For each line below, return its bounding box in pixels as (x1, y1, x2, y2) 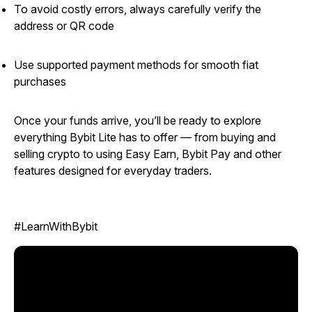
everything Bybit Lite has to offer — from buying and (14, 130, 276, 145)
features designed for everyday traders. (14, 164, 212, 178)
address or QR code (14, 19, 114, 33)
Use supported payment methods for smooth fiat (14, 58, 258, 72)
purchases (14, 75, 66, 89)
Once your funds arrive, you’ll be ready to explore (14, 114, 261, 128)
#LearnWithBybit (14, 219, 97, 234)
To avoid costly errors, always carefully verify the (14, 2, 261, 17)
